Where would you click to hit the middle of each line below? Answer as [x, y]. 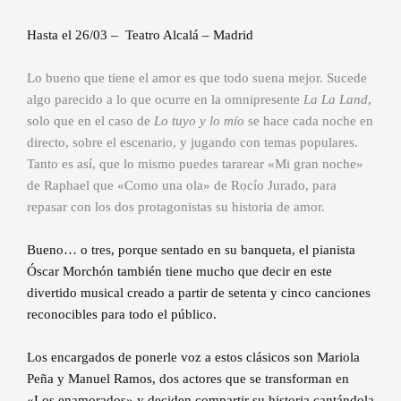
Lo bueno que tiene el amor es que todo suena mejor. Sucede [197, 78]
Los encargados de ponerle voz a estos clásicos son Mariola [193, 358]
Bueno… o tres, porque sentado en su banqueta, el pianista [191, 250]
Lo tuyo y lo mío [199, 121]
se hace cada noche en [309, 121]
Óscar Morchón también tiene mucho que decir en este [179, 272]
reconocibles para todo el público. [122, 315]
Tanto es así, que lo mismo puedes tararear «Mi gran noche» [195, 164]
